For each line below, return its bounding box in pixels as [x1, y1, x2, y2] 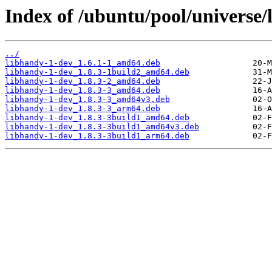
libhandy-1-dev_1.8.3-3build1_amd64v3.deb [5, 122, 199, 132]
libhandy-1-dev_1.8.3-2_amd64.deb [5, 76, 160, 86]
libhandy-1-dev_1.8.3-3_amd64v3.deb [5, 95, 170, 104]
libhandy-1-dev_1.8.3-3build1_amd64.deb [5, 113, 189, 123]
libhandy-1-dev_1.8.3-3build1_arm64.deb [5, 131, 189, 141]
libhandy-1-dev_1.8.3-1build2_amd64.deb [5, 67, 189, 77]
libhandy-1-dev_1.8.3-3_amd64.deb [5, 86, 160, 95]
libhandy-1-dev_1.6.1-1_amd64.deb [5, 58, 160, 68]
